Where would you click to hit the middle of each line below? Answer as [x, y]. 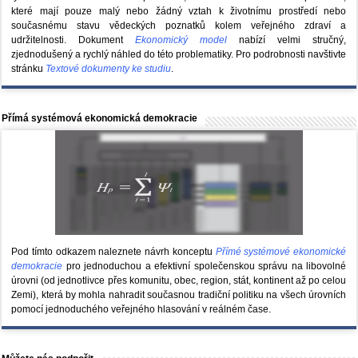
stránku [29, 69]
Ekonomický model [181, 40]
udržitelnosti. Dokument [74, 40]
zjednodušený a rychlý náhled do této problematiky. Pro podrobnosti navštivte [179, 55]
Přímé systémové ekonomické [281, 252]
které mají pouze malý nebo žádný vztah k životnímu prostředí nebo [179, 12]
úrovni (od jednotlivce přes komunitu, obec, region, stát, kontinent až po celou [179, 281]
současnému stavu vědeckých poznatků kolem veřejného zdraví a [179, 26]
